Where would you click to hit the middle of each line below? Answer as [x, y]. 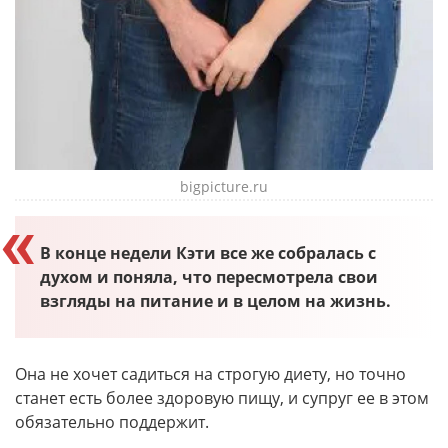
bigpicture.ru [224, 187]
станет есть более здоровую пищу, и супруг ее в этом [222, 398]
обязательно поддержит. [112, 422]
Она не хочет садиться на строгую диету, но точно [210, 374]
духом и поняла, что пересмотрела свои [209, 277]
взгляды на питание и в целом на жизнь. [215, 301]
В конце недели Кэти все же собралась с [208, 253]
